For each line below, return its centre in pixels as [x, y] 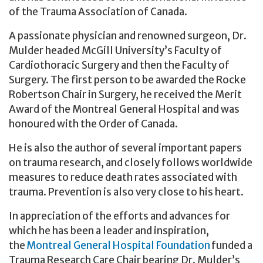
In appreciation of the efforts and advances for [119, 216]
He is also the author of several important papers [125, 148]
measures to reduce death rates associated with [123, 177]
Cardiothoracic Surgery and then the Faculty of [119, 65]
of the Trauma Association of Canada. [99, 11]
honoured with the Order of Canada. [95, 124]
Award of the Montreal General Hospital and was [124, 109]
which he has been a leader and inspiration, [109, 230]
